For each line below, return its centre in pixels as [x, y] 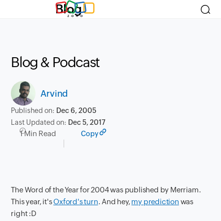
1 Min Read [38, 133]
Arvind [55, 93]
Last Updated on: [40, 122]
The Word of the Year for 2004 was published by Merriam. [106, 190]
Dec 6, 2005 [76, 110]
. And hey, [115, 202]
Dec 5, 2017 [87, 122]
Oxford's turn [76, 202]
